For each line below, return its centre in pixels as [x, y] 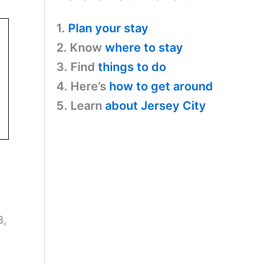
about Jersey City [156, 105]
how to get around [161, 86]
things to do [132, 67]
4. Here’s [83, 86]
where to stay [144, 47]
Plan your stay [108, 28]
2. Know [81, 47]
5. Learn [81, 105]
